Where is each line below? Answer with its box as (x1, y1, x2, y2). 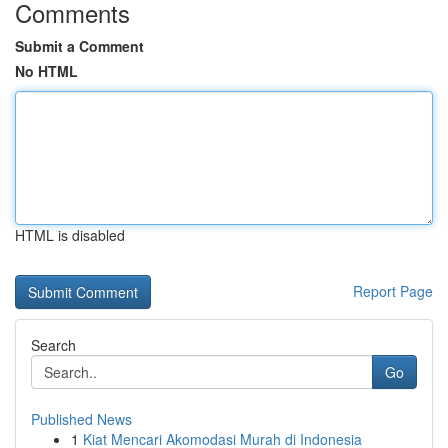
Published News (31, 409, 132, 429)
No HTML (15, 61, 78, 81)
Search (31, 335, 76, 355)
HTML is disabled (15, 225, 125, 245)
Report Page (353, 281, 433, 301)
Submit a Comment (15, 36, 144, 56)
